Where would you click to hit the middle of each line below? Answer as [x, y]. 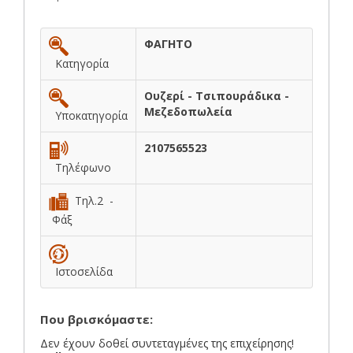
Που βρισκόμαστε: [97, 319]
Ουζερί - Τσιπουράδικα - [217, 95]
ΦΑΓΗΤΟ [168, 43]
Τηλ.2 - [91, 200]
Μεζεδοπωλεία [188, 111]
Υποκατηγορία [88, 115]
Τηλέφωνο [80, 167]
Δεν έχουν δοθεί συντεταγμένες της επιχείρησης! [167, 343]
